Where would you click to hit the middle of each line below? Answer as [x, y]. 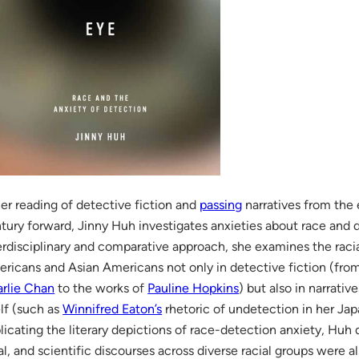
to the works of [101, 288]
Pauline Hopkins [194, 288]
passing [221, 204]
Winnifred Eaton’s [113, 309]
